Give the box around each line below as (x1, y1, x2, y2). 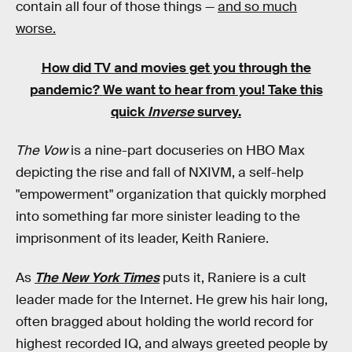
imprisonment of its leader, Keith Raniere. (16, 230, 269, 247)
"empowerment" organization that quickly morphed (16, 186, 326, 203)
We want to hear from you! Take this (102, 81, 323, 98)
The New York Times (35, 269, 159, 286)
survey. (194, 103, 241, 120)
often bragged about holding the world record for (16, 313, 313, 330)
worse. (16, 20, 56, 38)
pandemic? (29, 81, 100, 98)
